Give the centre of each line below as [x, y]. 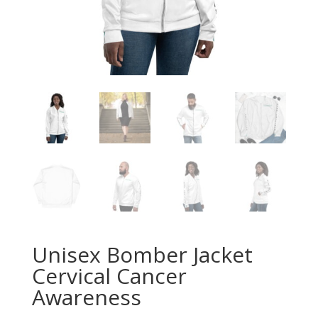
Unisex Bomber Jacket [142, 255]
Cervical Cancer [109, 276]
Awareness [86, 297]
